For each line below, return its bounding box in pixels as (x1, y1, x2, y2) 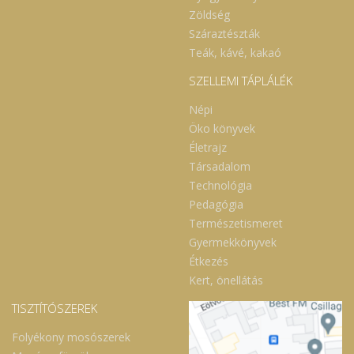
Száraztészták (189, 26, 260, 42)
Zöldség (189, 7, 230, 23)
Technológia (189, 178, 252, 194)
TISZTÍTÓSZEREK (12, 299, 97, 316)
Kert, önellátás (189, 273, 263, 288)
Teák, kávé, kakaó (189, 45, 281, 61)
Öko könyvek (189, 121, 255, 137)
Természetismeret (189, 216, 283, 232)
